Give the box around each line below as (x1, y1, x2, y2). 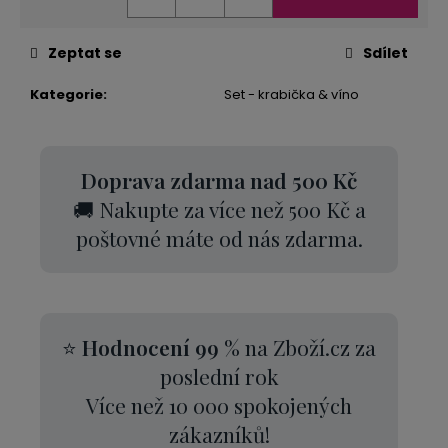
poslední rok (159, 361, 279, 390)
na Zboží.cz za (240, 332, 376, 361)
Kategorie (30, 84, 103, 104)
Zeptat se (48, 42, 122, 63)
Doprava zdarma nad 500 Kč (81, 165, 357, 194)
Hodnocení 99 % (77, 332, 240, 361)
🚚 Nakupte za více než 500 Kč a (72, 194, 366, 223)
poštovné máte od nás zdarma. (75, 223, 363, 252)
